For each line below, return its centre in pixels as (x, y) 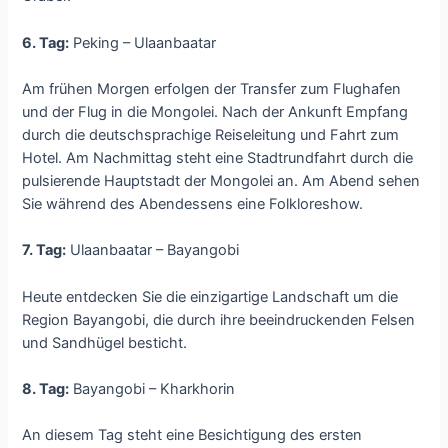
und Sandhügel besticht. (105, 342)
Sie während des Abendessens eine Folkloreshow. (193, 204)
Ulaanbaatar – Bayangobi (153, 250)
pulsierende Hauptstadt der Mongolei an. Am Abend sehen (221, 181)
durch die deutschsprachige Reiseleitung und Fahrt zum (211, 135)
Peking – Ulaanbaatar (143, 42)
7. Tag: (44, 250)
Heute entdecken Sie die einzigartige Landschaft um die (210, 296)
